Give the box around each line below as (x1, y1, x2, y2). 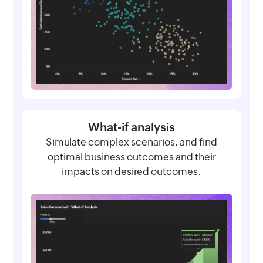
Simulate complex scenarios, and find (46, 136, 217, 148)
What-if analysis (88, 120, 175, 134)
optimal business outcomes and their (47, 150, 216, 163)
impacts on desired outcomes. (62, 165, 201, 177)
